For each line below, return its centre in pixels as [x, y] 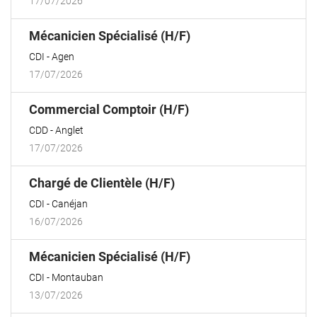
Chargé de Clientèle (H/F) [102, 183]
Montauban [77, 277]
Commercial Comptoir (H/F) [109, 109]
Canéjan [70, 204]
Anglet [69, 130]
